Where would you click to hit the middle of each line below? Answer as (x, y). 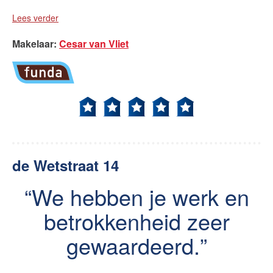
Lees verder (35, 18)
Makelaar (33, 44)
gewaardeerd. (133, 245)
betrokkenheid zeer (136, 221)
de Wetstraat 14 (66, 165)
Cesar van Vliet (94, 44)
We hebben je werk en (140, 197)
